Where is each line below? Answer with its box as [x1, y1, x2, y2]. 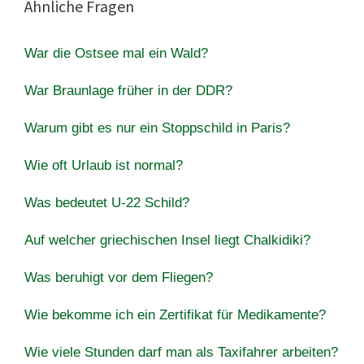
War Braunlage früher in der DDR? [24, 82, 232, 98]
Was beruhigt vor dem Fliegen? [24, 269, 213, 285]
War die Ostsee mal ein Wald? [24, 45, 208, 61]
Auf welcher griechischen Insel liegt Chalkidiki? [24, 232, 310, 248]
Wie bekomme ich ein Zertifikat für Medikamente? [24, 306, 326, 323]
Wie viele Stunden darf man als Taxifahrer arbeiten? [24, 344, 338, 360]
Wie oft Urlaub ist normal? [24, 157, 183, 173]
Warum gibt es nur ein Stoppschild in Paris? [24, 119, 290, 136]
